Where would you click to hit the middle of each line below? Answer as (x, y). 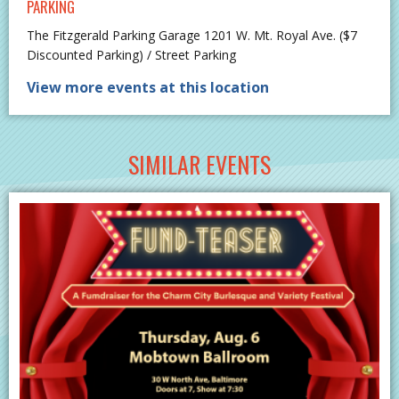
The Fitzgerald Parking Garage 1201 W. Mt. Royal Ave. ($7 (192, 35)
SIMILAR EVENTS (199, 164)
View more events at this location (148, 87)
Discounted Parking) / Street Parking (131, 54)
